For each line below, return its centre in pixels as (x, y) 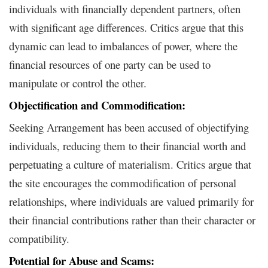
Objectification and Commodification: (97, 105)
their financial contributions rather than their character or (132, 220)
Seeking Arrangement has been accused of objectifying (129, 127)
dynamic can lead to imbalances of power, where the (123, 45)
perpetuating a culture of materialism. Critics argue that (130, 164)
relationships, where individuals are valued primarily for (131, 201)
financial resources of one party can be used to (110, 64)
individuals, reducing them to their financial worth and (127, 145)
